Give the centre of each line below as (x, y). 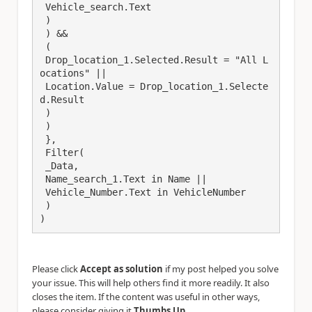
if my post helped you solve (221, 269)
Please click (56, 269)
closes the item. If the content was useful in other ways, (146, 297)
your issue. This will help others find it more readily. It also (151, 283)
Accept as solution (122, 269)
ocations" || (73, 73)
